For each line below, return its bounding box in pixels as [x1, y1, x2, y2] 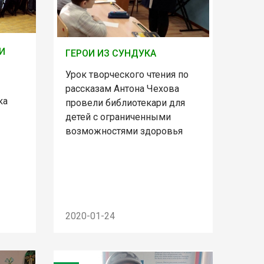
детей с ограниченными [65, 111, 171, 123]
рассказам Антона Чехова [65, 82, 179, 94]
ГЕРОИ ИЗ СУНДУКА [65, 47, 156, 59]
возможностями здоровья [65, 125, 183, 137]
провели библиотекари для [65, 97, 185, 108]
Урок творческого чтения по [65, 68, 189, 80]
